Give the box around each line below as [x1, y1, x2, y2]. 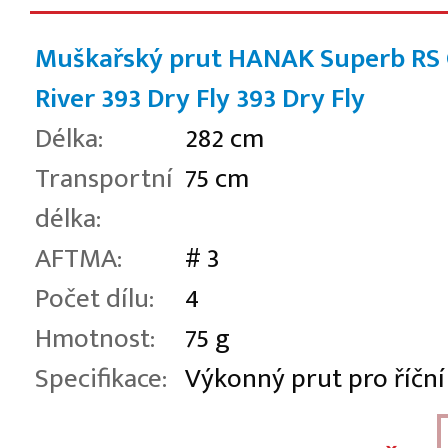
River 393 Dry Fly [35, 75, 230, 122]
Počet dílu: [35, 275, 154, 322]
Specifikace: [35, 355, 167, 402]
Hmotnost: [35, 315, 155, 362]
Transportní [35, 155, 173, 202]
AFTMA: [35, 235, 122, 282]
